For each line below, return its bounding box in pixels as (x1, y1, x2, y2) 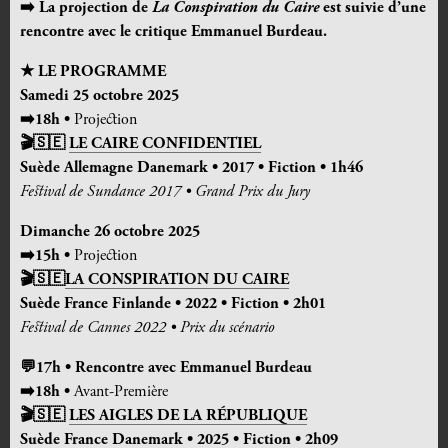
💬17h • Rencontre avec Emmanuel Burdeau (20, 360, 312, 377)
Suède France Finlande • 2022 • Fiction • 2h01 (20, 296, 326, 313)
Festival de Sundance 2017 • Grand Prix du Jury (20, 184, 314, 201)
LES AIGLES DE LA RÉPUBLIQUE (69, 408, 307, 425)
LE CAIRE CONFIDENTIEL (69, 136, 261, 153)
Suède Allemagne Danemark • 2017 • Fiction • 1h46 (20, 160, 363, 177)
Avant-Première (74, 384, 168, 401)
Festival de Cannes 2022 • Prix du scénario (20, 320, 275, 337)
